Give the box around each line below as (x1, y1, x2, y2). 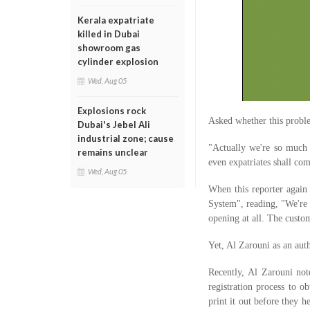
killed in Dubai (77, 28, 140, 39)
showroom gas (77, 42, 140, 53)
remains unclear (77, 147, 148, 158)
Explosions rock (77, 105, 146, 116)
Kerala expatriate (77, 15, 154, 26)
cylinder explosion (77, 56, 158, 67)
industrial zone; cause (77, 133, 174, 144)
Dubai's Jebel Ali (77, 119, 150, 130)
